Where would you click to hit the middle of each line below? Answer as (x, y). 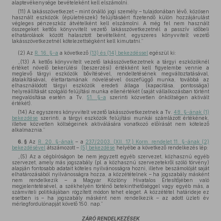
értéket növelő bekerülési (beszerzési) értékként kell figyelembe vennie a (110, 68)
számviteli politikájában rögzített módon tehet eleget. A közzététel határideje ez (110, 192)
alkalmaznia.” (29, 130)
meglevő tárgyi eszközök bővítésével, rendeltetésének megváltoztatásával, (110, 74)
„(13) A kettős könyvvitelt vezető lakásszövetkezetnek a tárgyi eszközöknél (113, 62)
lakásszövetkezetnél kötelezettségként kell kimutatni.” (78, 41)
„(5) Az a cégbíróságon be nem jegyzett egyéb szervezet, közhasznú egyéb (113, 156)
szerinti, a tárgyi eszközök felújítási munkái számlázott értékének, (124, 118)
